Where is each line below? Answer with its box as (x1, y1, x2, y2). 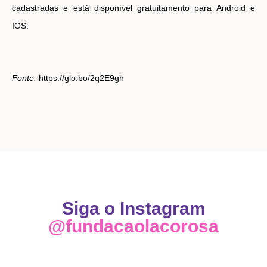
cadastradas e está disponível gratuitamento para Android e (12, 2, 255, 13)
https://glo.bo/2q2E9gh (39, 73, 124, 83)
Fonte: (12, 73, 39, 83)
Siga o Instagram (61, 198, 206, 219)
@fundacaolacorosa (48, 216, 219, 237)
